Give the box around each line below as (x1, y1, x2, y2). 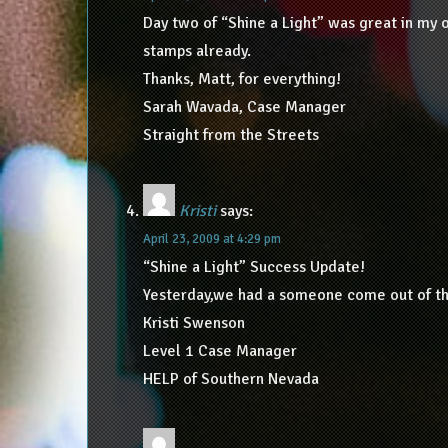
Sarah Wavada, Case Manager (142, 96, 346, 117)
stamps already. (142, 40, 251, 61)
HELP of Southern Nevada (142, 368, 319, 389)
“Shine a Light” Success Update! (142, 256, 365, 277)
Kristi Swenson (142, 312, 245, 333)
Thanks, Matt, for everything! (142, 68, 341, 89)
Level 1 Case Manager (142, 340, 297, 361)
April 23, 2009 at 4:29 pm (142, 230, 281, 247)
